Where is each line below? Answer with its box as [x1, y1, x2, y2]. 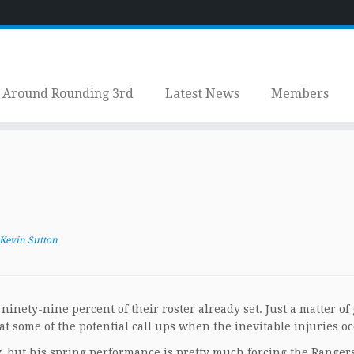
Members [270, 86, 329, 101]
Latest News [164, 86, 239, 101]
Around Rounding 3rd [2, 86, 134, 101]
